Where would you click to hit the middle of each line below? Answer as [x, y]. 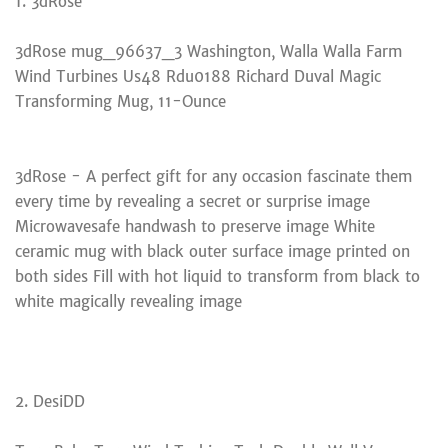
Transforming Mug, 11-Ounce [120, 101]
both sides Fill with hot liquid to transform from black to [217, 276]
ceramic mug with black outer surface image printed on [212, 251]
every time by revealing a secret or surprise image [192, 201]
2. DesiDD [50, 401]
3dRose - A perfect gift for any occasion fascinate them [213, 176]
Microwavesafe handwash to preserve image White [195, 226]
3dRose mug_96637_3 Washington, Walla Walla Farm [208, 51]
